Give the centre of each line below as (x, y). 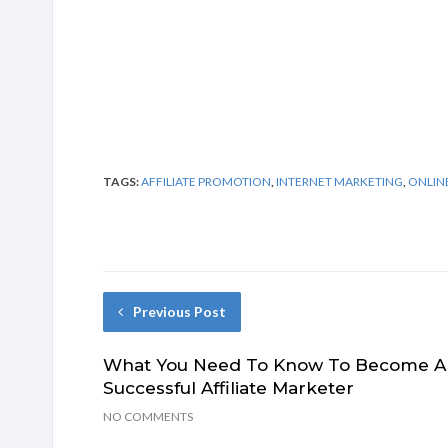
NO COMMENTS (148, 416)
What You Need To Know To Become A (274, 364)
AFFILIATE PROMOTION (206, 181)
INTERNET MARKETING (339, 181)
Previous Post (179, 311)
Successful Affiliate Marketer (228, 387)
